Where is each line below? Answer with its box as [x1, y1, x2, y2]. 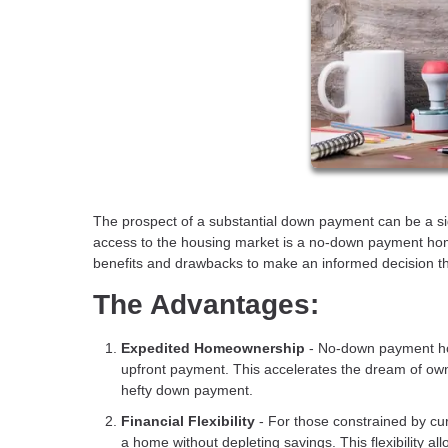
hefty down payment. [121, 381, 253, 398]
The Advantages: [93, 288, 319, 320]
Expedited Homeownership [121, 339, 305, 356]
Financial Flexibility [121, 413, 255, 430]
